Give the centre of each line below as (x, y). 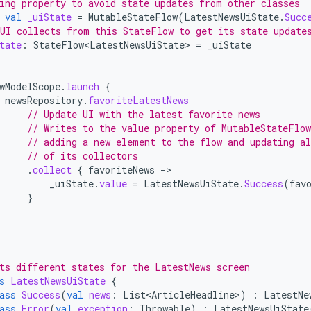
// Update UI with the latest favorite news (144, 114)
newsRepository (44, 100)
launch (83, 86)
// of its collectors (83, 156)
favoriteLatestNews (138, 100)
